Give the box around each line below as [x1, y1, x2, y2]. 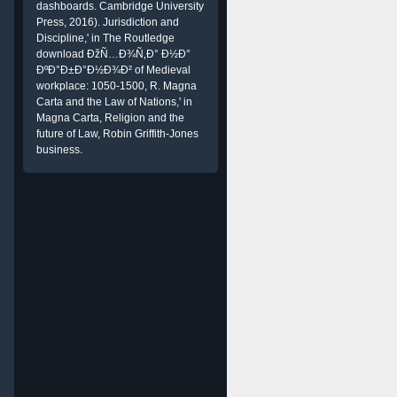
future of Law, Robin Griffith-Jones [36, 128, 198, 140]
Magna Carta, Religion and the [36, 112, 184, 124]
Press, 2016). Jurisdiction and [36, 16, 179, 28]
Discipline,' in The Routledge [36, 32, 175, 44]
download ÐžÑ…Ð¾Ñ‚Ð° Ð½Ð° [36, 48, 191, 60]
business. [36, 144, 82, 156]
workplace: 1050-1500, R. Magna [36, 80, 197, 92]
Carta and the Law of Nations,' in [36, 96, 192, 108]
